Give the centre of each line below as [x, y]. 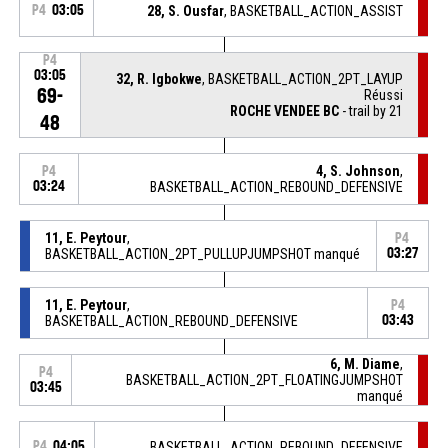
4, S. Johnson [358, 170]
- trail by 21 [371, 110]
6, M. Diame [365, 363]
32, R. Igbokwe [159, 78]
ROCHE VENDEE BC [285, 110]
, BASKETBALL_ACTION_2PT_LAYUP [303, 78]
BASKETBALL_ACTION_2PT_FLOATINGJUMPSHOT [265, 379]
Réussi [384, 94]
